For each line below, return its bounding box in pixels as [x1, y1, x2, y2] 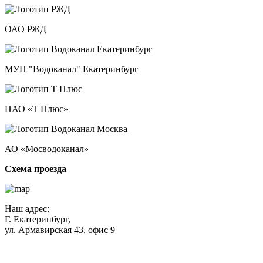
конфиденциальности [5, 245, 91, 256]
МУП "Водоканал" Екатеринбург [5, 63, 139, 74]
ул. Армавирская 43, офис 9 [5, 224, 115, 235]
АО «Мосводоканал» [5, 143, 89, 154]
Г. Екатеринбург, [5, 214, 70, 224]
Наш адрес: [5, 203, 49, 214]
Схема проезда [5, 163, 66, 174]
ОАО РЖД [5, 23, 46, 34]
